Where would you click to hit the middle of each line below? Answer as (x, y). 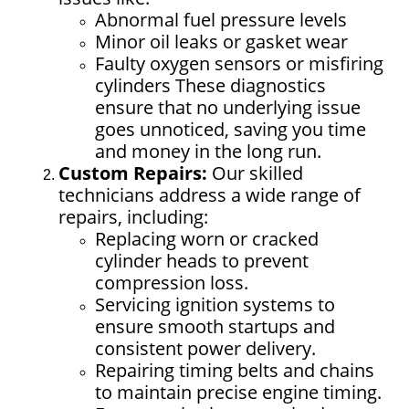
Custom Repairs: (133, 173)
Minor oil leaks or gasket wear (221, 42)
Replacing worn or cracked (207, 239)
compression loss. (172, 283)
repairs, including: (133, 217)
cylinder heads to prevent (202, 261)
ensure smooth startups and (215, 327)
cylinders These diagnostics (210, 86)
